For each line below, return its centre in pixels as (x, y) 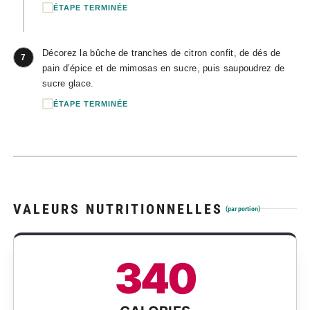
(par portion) (243, 208)
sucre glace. (68, 83)
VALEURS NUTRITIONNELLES (118, 209)
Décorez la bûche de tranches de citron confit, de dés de (162, 53)
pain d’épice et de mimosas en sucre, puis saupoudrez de (164, 68)
